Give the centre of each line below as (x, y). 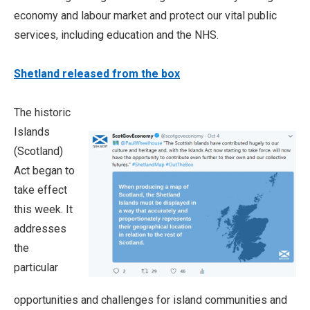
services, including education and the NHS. (116, 35)
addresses (40, 229)
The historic (42, 112)
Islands (32, 132)
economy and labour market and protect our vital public (145, 16)
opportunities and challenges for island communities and (151, 300)
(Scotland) (38, 151)
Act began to (44, 171)
